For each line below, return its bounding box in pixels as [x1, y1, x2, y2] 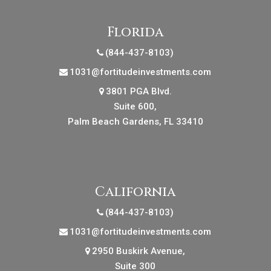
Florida [107, 23, 164, 41]
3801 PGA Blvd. [105, 85, 172, 97]
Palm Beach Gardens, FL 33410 [67, 116, 203, 127]
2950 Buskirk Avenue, [92, 245, 186, 256]
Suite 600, [114, 100, 157, 112]
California [95, 183, 176, 201]
